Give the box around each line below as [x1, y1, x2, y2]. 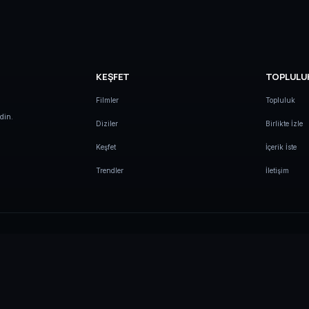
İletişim [265, 166, 289, 175]
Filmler [96, 96, 119, 105]
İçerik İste [265, 143, 297, 152]
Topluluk [265, 96, 295, 105]
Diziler [96, 119, 119, 128]
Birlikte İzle [265, 119, 303, 128]
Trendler [96, 166, 124, 175]
